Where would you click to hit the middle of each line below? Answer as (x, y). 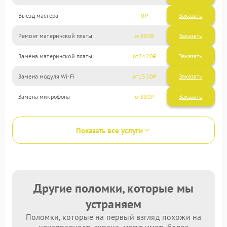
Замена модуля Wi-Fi (46, 76)
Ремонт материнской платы (55, 35)
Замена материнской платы (55, 56)
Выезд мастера (38, 15)
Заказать (191, 15)
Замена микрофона (44, 96)
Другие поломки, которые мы (113, 188)
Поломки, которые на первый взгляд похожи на (113, 217)
